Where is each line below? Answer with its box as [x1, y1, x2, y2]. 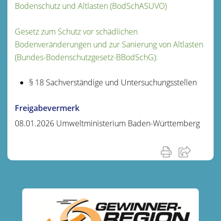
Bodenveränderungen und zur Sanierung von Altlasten [15, 38, 203, 50]
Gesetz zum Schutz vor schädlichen [15, 26, 138, 37]
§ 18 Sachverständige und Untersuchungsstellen [29, 76, 197, 88]
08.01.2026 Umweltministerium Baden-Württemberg [15, 117, 200, 129]
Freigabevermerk [15, 102, 79, 113]
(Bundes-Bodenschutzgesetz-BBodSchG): [15, 51, 158, 63]
